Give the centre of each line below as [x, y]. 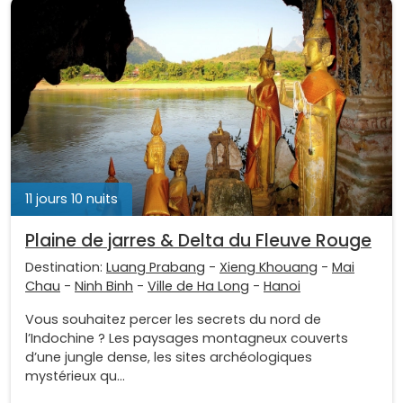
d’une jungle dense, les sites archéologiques [169, 357]
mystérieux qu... [75, 376]
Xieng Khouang [269, 267]
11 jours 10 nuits [72, 198]
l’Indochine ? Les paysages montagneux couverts [187, 338]
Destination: [66, 267]
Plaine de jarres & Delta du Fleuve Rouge [198, 240]
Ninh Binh [104, 286]
